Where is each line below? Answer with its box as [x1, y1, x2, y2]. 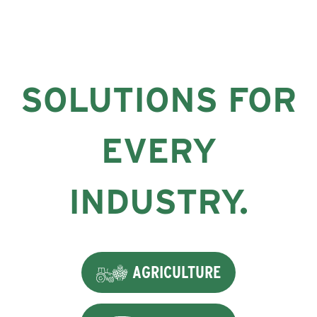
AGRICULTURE [128, 261, 221, 282]
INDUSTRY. [69, 180, 248, 222]
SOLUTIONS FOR [21, 79, 296, 120]
